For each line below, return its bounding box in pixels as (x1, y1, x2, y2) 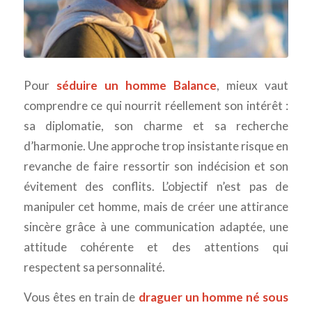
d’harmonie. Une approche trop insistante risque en (23, 138, 289, 153)
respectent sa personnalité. (23, 259, 165, 274)
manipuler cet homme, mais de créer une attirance (23, 198, 289, 214)
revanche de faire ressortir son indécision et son (23, 158, 289, 173)
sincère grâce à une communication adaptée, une (23, 219, 289, 234)
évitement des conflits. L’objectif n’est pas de (23, 178, 289, 194)
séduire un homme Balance (56, 77, 217, 93)
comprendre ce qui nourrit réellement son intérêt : (23, 97, 289, 113)
